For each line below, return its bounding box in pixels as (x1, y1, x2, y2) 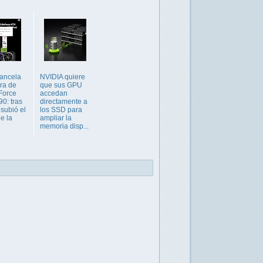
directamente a (40, 97, 87, 106)
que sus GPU (40, 81, 82, 90)
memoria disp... (40, 122, 89, 131)
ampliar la (40, 114, 72, 123)
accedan (40, 89, 68, 98)
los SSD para (40, 106, 82, 114)
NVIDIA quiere (40, 73, 85, 82)
